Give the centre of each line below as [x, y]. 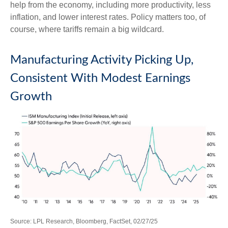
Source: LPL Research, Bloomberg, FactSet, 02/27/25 [84, 222]
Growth [31, 96]
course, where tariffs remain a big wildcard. [87, 29]
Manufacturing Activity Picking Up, [102, 60]
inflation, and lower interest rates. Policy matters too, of [108, 17]
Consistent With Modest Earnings [100, 78]
